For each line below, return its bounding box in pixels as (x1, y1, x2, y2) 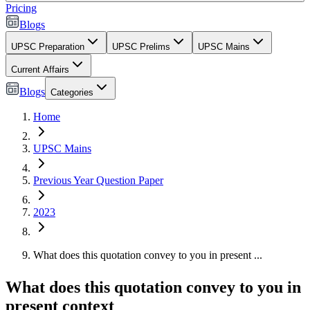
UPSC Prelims (112, 42, 170, 52)
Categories (51, 87, 93, 98)
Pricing (6, 2, 37, 14)
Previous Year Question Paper (33, 174, 163, 186)
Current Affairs (11, 64, 69, 75)
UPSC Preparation (11, 42, 84, 52)
